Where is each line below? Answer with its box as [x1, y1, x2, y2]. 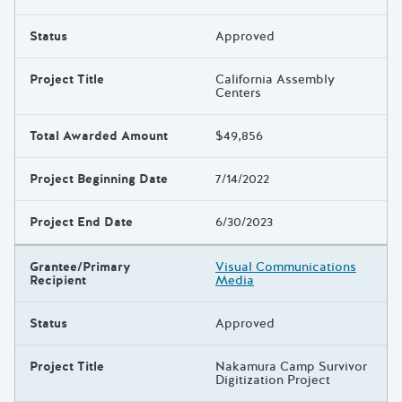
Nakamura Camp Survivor [215, 358, 367, 376]
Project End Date [30, 214, 133, 232]
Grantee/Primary [30, 258, 131, 276]
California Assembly [215, 71, 335, 89]
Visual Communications [215, 258, 356, 276]
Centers [215, 84, 261, 102]
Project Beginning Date [30, 170, 168, 188]
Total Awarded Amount [30, 127, 168, 145]
